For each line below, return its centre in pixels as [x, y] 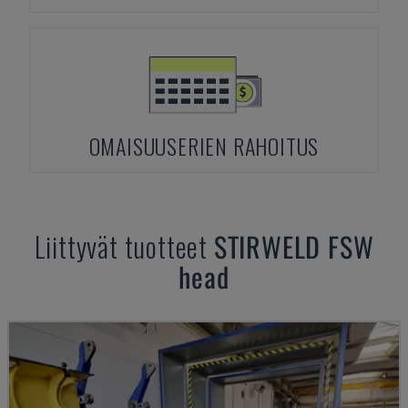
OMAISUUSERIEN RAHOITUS [204, 146]
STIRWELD [267, 246]
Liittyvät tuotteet [124, 246]
